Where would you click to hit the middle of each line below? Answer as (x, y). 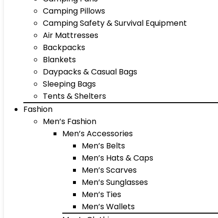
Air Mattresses (71, 35)
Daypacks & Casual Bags (90, 72)
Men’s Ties (101, 194)
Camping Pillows (74, 11)
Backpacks (64, 47)
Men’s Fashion (70, 121)
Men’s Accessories (98, 134)
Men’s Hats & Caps (118, 158)
